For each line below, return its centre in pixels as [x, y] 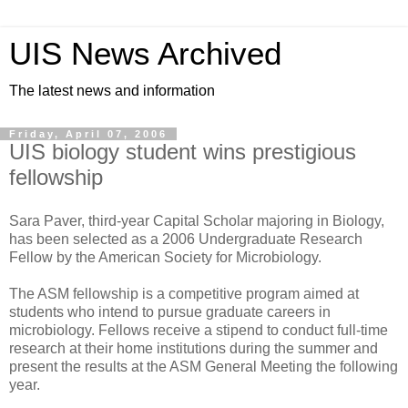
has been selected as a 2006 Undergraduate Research [186, 239]
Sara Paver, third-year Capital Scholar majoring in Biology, [197, 220]
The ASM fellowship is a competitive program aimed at [184, 293]
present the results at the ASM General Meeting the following [204, 366]
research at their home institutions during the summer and [194, 348]
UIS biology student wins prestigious [183, 152]
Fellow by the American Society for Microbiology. [165, 257]
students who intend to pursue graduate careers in [170, 311]
